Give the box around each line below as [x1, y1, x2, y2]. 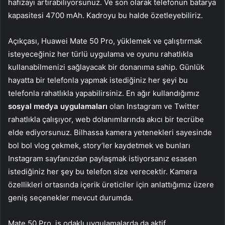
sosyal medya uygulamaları [8, 101, 107, 111]
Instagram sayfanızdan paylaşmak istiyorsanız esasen [8, 154, 197, 164]
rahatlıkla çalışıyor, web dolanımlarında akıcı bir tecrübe [8, 115, 204, 125]
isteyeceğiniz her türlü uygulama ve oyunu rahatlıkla [8, 49, 193, 59]
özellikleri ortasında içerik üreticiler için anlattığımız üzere [8, 180, 214, 190]
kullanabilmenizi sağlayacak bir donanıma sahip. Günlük [8, 62, 204, 72]
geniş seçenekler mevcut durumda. [8, 193, 133, 203]
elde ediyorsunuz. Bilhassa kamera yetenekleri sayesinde [8, 128, 212, 138]
